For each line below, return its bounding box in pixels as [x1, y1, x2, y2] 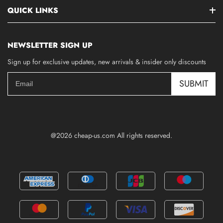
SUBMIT [179, 77, 208, 90]
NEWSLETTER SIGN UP [7, 39, 93, 51]
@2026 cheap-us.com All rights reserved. [51, 130, 172, 140]
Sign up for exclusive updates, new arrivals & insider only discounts [7, 56, 206, 67]
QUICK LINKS [7, 4, 58, 16]
